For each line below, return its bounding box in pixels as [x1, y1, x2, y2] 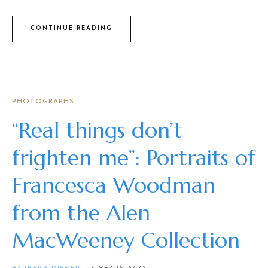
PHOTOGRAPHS [12, 98, 74, 105]
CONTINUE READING [31, 25, 112, 32]
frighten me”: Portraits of [12, 144, 255, 171]
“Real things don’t [12, 116, 182, 144]
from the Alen [12, 199, 150, 226]
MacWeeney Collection [12, 226, 240, 254]
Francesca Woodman [12, 171, 215, 199]
